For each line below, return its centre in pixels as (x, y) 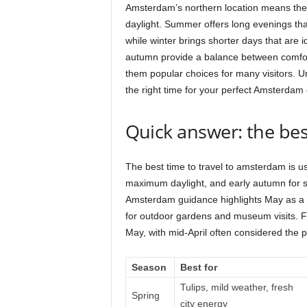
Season (149, 267)
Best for (198, 267)
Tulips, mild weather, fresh (236, 287)
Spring (145, 295)
